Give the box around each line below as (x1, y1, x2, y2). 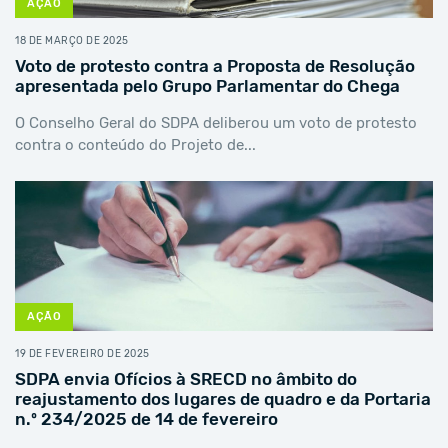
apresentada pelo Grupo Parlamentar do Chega (15, 77, 400, 95)
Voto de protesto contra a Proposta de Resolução (15, 57, 415, 75)
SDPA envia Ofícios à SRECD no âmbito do (15, 370, 357, 388)
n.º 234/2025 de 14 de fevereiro (15, 410, 278, 428)
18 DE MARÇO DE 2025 (15, 35, 129, 46)
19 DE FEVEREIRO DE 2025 (15, 348, 150, 359)
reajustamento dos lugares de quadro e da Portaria (15, 390, 431, 408)
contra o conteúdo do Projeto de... (15, 137, 256, 153)
